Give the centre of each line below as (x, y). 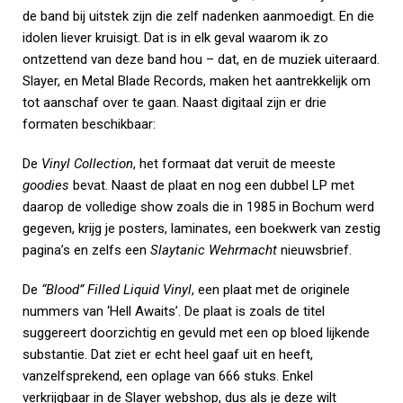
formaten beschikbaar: (89, 124)
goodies (46, 185)
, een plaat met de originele (271, 290)
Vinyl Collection (87, 164)
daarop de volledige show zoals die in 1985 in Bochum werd (198, 207)
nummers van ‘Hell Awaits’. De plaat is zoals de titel (174, 311)
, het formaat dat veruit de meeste (234, 164)
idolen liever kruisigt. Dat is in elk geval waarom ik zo (175, 38)
